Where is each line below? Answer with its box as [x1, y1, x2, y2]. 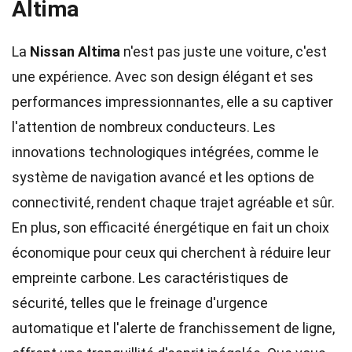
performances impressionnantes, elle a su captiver [12, 93, 333, 110]
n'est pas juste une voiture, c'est [120, 43, 327, 60]
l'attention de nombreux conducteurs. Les [12, 119, 276, 135]
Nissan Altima [30, 43, 120, 60]
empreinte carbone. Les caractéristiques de [12, 269, 288, 286]
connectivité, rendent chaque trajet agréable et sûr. [12, 194, 335, 211]
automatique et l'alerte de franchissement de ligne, [12, 320, 335, 336]
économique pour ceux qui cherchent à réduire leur [12, 244, 331, 261]
